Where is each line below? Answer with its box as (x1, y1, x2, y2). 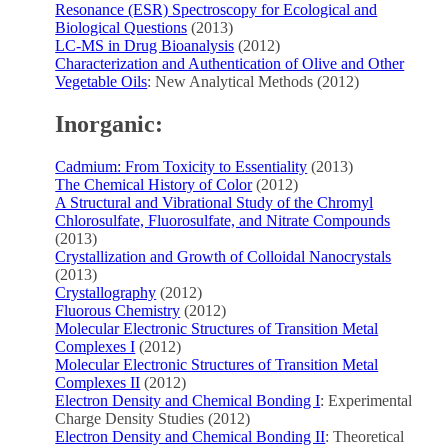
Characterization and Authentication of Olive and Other (55, 55, 405, 73)
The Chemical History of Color (55, 176, 253, 194)
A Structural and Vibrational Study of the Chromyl (55, 194, 374, 212)
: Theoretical (325, 428, 405, 446)
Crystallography (55, 284, 157, 302)
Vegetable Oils (55, 73, 148, 91)
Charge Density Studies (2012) (55, 410, 251, 428)
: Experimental (320, 392, 413, 410)
